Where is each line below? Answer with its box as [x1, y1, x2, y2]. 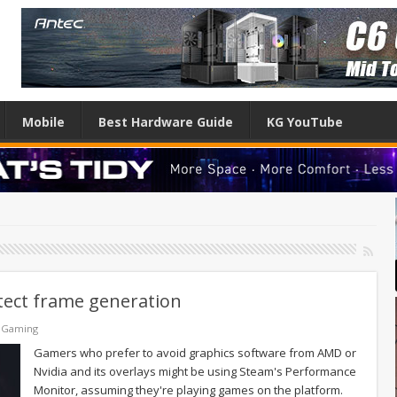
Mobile [22, 113, 65, 130]
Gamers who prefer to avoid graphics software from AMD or [34, 344, 356, 361]
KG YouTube [267, 113, 343, 130]
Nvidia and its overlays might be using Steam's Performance [34, 362, 356, 379]
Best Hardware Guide [98, 113, 233, 130]
